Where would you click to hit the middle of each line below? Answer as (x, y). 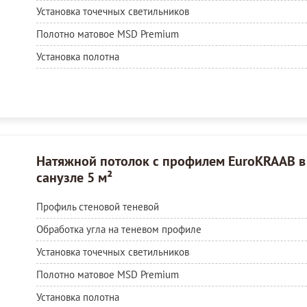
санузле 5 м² (74, 177)
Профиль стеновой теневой (97, 206)
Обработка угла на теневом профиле (119, 229)
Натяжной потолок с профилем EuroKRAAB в (171, 161)
